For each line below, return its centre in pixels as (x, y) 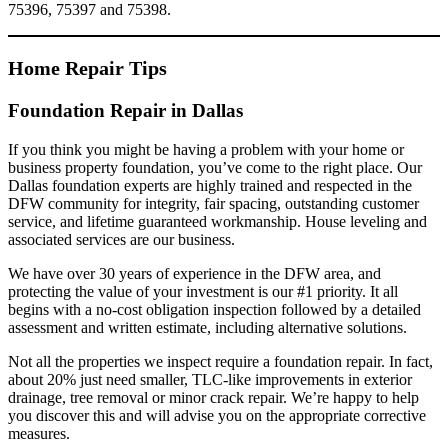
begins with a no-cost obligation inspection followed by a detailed (214, 310)
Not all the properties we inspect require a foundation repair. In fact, (220, 362)
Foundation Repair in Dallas (125, 111)
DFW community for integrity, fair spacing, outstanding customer (213, 204)
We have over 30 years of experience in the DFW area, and (194, 274)
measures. (39, 434)
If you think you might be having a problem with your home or (206, 150)
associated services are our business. (121, 240)
